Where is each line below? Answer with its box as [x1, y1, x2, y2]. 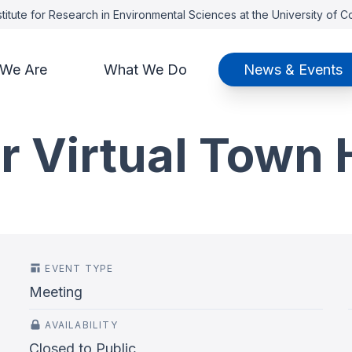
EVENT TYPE [45, 262, 114, 274]
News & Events [243, 61, 343, 78]
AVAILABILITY [45, 319, 118, 331]
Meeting [29, 284, 83, 300]
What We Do [103, 61, 187, 78]
